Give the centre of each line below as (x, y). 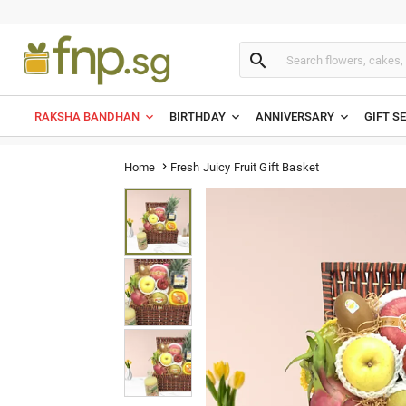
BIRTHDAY (198, 116)
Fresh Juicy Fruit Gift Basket (245, 167)
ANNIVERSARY (295, 116)
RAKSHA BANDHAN (87, 116)
